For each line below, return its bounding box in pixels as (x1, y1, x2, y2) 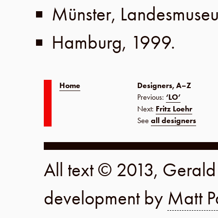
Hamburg (52, 30, 122, 54)
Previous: (137, 92, 166, 102)
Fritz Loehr (156, 104, 192, 114)
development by (44, 186, 167, 210)
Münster (52, 2, 111, 26)
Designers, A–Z (137, 80, 191, 91)
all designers (151, 115, 196, 126)
